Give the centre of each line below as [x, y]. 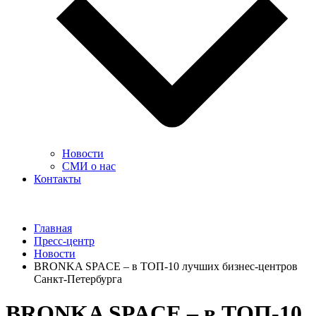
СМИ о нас [89, 166]
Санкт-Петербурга [78, 279]
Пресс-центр [64, 241]
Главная [53, 228]
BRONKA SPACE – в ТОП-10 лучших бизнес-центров [166, 266]
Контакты [57, 179]
